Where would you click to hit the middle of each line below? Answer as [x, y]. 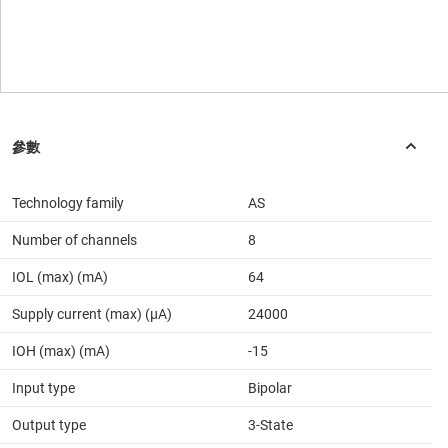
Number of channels [74, 240]
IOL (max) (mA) [60, 277]
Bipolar [270, 388]
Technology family [68, 203]
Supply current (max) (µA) [92, 314]
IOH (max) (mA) [61, 351]
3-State [270, 425]
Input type [43, 388]
